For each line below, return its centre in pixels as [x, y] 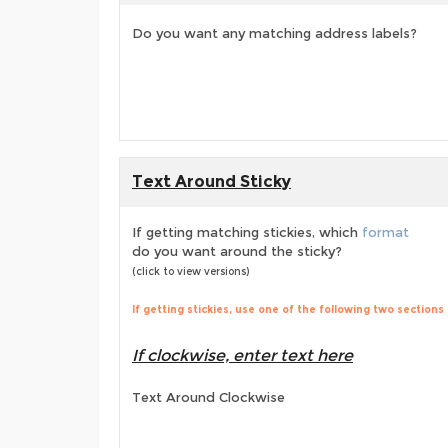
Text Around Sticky [211, 181]
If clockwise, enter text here [242, 355]
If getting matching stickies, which [247, 232]
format [385, 232]
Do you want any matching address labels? [274, 33]
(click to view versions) [190, 271]
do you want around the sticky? [237, 251]
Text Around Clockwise [208, 397]
